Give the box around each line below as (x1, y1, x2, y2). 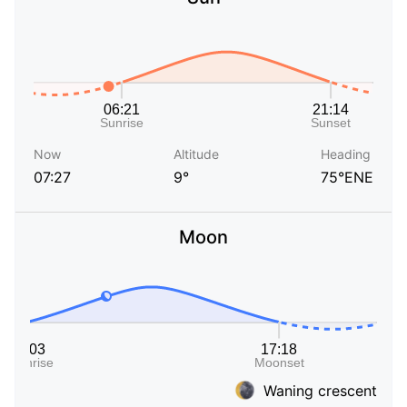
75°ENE (321, 168, 373, 187)
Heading (321, 146, 371, 163)
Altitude (173, 146, 219, 163)
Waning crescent (263, 381, 377, 400)
